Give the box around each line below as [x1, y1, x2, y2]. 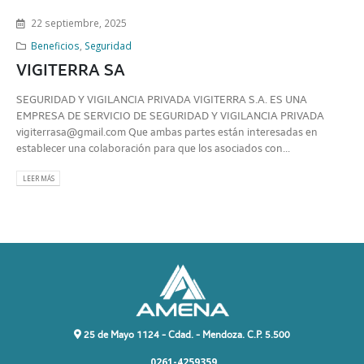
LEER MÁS [22, 173, 54, 183]
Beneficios [30, 39, 80, 52]
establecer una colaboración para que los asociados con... [16, 141, 290, 155]
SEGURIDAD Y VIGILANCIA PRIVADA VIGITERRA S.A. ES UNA [16, 92, 307, 106]
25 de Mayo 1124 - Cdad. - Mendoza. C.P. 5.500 [81, 328, 290, 341]
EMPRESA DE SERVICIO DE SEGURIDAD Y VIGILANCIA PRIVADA [16, 108, 324, 123]
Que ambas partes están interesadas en [126, 124, 318, 139]
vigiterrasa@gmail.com [16, 124, 126, 139]
